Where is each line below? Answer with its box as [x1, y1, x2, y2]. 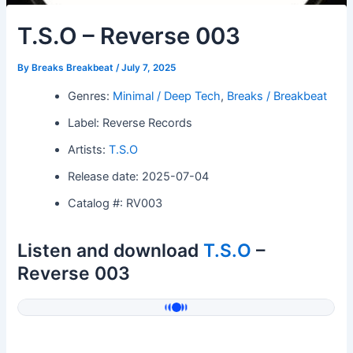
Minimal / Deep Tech [113, 88, 221, 103]
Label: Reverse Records [68, 115, 193, 130]
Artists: [68, 142, 110, 157]
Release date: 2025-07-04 [68, 169, 210, 184]
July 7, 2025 [121, 62, 176, 73]
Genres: [68, 88, 113, 103]
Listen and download [17, 239, 204, 262]
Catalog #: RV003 [68, 195, 163, 210]
